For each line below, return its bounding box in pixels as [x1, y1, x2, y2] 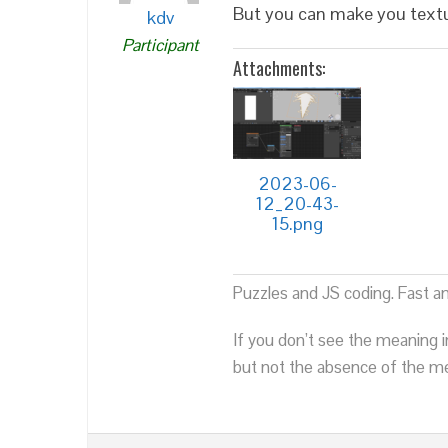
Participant [122, 34, 199, 57]
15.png [271, 211, 323, 235]
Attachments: [233, 55, 325, 82]
